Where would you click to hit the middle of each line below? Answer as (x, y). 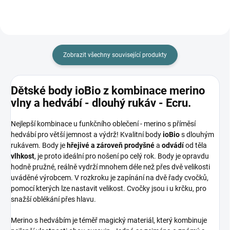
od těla (196, 146)
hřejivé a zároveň (95, 146)
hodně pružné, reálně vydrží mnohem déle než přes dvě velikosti (110, 167)
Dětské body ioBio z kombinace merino (108, 91)
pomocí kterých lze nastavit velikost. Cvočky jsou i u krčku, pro (109, 189)
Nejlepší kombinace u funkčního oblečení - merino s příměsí (103, 124)
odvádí (174, 146)
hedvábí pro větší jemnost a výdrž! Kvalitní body (87, 135)
